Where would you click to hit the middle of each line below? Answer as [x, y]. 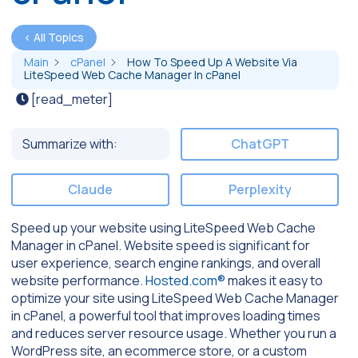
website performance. [78, 280]
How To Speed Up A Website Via [212, 62]
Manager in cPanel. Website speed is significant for [161, 245]
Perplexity [260, 190]
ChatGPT [260, 144]
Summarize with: [70, 143]
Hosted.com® [185, 280]
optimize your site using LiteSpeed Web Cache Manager [175, 298]
